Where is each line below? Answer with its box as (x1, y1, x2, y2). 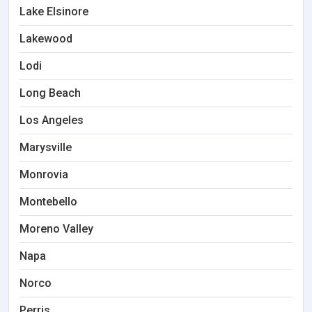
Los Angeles (19, 114, 84, 127)
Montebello (19, 195, 77, 208)
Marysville (19, 141, 72, 154)
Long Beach (19, 86, 81, 100)
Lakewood (19, 32, 72, 45)
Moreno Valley (19, 222, 93, 235)
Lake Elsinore (19, 5, 88, 18)
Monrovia (19, 168, 68, 181)
